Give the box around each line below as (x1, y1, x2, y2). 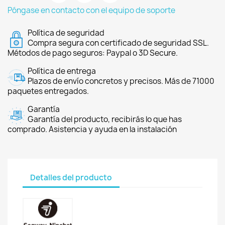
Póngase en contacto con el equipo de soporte (8, 5, 175, 16)
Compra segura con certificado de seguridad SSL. (28, 38, 209, 48)
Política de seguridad (28, 28, 104, 38)
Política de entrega (28, 66, 96, 76)
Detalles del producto (30, 172, 112, 183)
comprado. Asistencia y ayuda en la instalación (8, 124, 177, 135)
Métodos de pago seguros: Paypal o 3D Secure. (8, 48, 178, 58)
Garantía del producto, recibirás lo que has (28, 114, 182, 125)
